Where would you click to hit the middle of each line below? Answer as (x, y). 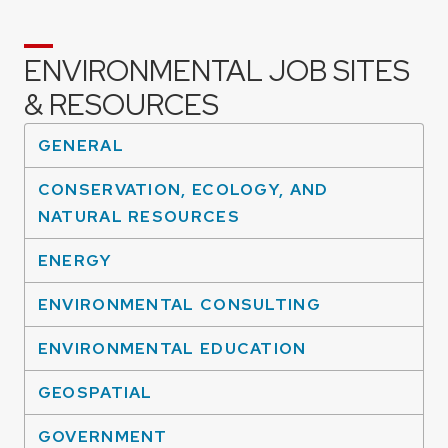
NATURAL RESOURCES (138, 217)
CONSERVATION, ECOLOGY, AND (183, 190)
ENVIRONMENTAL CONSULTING (179, 305)
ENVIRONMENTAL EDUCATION (172, 349)
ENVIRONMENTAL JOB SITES (217, 71)
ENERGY (75, 261)
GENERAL (80, 146)
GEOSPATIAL (95, 393)
